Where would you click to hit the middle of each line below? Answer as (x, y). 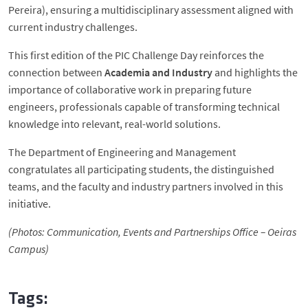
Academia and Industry (158, 72)
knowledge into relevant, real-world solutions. (114, 124)
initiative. (30, 203)
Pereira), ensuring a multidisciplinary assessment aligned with (151, 10)
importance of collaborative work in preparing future (130, 89)
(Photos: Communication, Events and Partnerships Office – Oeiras (152, 232)
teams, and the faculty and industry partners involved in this (146, 186)
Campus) (29, 249)
